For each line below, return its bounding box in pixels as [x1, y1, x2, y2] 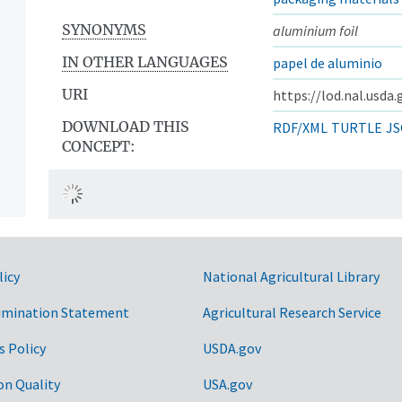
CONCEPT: [62, 136, 135, 155]
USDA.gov [203, 338, 261, 357]
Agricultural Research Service [203, 302, 381, 321]
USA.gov [203, 374, 252, 393]
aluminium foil [273, 21, 358, 39]
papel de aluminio [273, 53, 382, 72]
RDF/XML [273, 118, 328, 136]
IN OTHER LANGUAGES [62, 52, 228, 71]
